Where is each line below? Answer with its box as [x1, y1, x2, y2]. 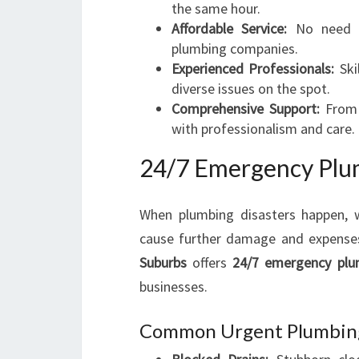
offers [187, 253, 233, 272]
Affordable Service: [171, 19, 288, 38]
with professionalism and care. [171, 119, 355, 138]
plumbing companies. [171, 39, 298, 58]
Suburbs [139, 253, 187, 272]
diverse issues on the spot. [171, 79, 330, 98]
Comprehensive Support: [171, 99, 321, 118]
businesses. [139, 277, 208, 296]
